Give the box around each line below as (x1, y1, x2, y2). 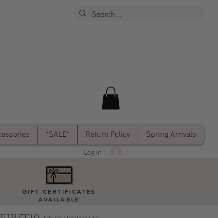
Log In (84, 148, 102, 157)
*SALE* (46, 129, 70, 140)
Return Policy (86, 129, 130, 140)
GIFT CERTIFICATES (22, 187, 96, 195)
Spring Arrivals (146, 129, 196, 140)
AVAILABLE (38, 195, 80, 203)
